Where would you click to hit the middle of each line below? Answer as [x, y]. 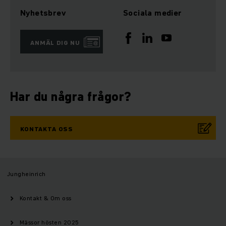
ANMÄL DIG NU [55, 43]
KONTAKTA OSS [47, 129]
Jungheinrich [26, 174]
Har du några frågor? [71, 97]
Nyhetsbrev [43, 13]
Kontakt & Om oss [46, 198]
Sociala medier [153, 13]
